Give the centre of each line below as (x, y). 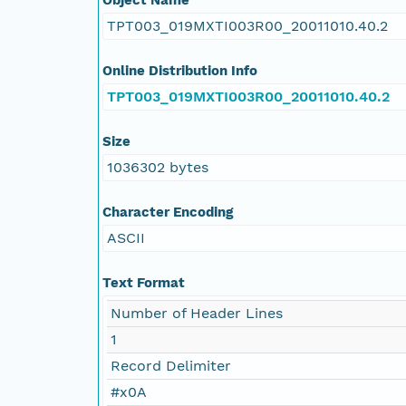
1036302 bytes (158, 167)
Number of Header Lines (197, 313)
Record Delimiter (171, 365)
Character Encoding (168, 212)
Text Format (144, 282)
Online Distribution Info (180, 70)
